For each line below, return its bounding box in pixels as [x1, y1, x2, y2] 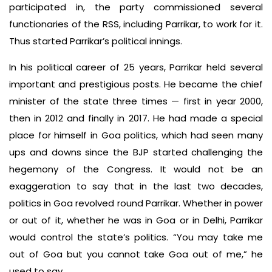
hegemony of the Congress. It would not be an [9, 163, 263, 176]
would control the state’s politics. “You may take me [9, 231, 263, 244]
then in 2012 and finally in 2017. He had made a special [9, 112, 263, 125]
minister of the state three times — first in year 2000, [9, 95, 263, 108]
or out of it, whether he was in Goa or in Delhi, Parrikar [9, 214, 263, 227]
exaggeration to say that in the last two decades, [9, 180, 263, 193]
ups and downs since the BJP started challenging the [9, 146, 263, 159]
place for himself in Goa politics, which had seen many [9, 129, 263, 142]
